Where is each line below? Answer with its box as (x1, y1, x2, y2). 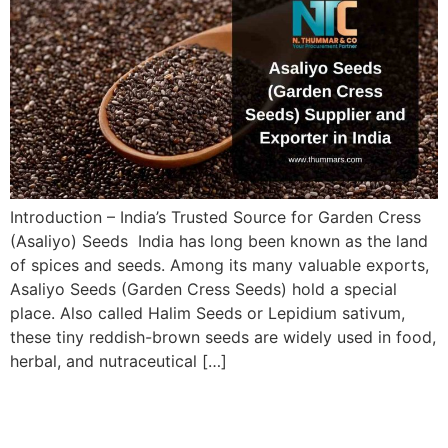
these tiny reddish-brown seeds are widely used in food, (10, 327, 436, 348)
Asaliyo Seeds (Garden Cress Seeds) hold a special (10, 279, 397, 300)
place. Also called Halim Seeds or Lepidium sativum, (10, 303, 405, 324)
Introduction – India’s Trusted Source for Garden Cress (10, 207, 421, 228)
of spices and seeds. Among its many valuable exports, (10, 255, 429, 276)
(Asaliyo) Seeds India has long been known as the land (10, 231, 428, 252)
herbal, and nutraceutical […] (10, 351, 227, 372)
